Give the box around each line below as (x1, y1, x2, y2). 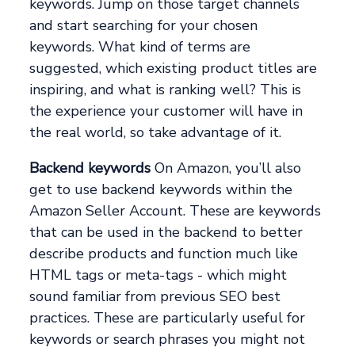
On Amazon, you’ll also (151, 158, 302, 178)
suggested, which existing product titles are (29, 59, 318, 78)
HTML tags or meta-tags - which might (29, 265, 288, 285)
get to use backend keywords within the (29, 180, 293, 200)
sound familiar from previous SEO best (29, 287, 281, 307)
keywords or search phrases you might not (29, 330, 306, 349)
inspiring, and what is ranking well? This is (29, 80, 302, 100)
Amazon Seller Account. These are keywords (29, 201, 322, 221)
